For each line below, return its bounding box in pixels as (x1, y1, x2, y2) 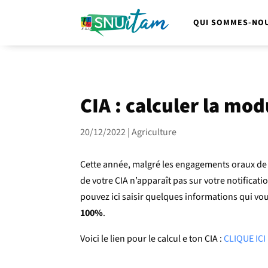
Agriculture (132, 125, 177, 139)
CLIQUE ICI (224, 232, 266, 245)
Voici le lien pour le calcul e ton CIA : (80, 232, 224, 245)
